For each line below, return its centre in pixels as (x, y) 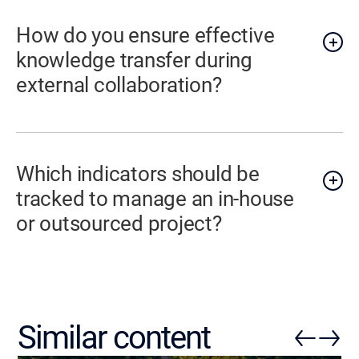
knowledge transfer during (134, 61)
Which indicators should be (138, 173)
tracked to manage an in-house (155, 198)
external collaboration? (119, 85)
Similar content (114, 337)
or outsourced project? (119, 223)
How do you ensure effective (145, 36)
